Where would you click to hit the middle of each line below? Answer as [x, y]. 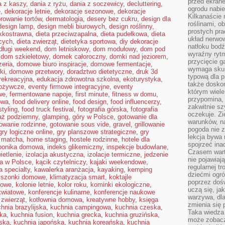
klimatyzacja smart [77, 177]
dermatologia [64, 19]
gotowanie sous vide [79, 124]
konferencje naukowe [125, 192]
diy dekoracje [139, 41]
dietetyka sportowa [88, 41]
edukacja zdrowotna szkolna [78, 79]
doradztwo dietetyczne [99, 72]
